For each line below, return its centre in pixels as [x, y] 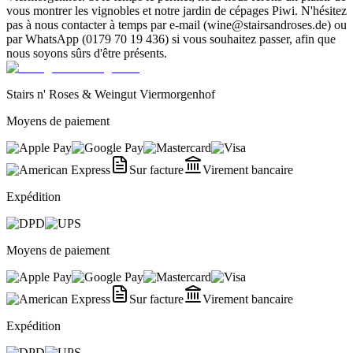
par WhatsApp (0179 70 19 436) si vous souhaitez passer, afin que [171, 39]
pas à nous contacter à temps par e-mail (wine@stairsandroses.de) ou [176, 24]
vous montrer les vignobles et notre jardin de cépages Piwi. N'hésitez [176, 10]
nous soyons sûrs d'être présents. [87, 53]
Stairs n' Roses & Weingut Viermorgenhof [111, 94]
